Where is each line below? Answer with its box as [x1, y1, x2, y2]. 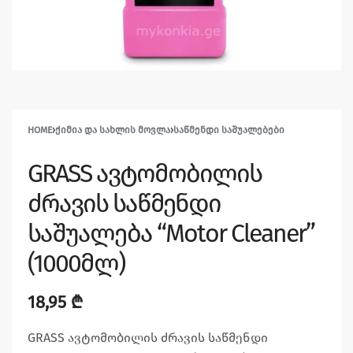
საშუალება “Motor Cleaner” [28, 218, 314, 249]
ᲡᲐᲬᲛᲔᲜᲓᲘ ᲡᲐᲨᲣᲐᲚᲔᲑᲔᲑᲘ [173, 124, 284, 136]
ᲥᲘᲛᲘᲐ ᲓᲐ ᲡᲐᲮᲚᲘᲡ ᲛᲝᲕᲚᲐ [55, 124, 170, 136]
